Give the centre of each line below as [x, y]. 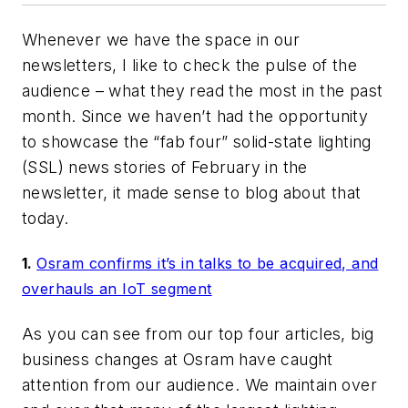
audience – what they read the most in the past [203, 91]
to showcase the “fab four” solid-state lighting [197, 142]
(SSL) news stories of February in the [165, 167]
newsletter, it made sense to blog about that [192, 193]
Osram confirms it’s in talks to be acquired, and [208, 264]
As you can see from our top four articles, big [198, 333]
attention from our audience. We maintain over [199, 384]
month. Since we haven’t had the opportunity [195, 116]
